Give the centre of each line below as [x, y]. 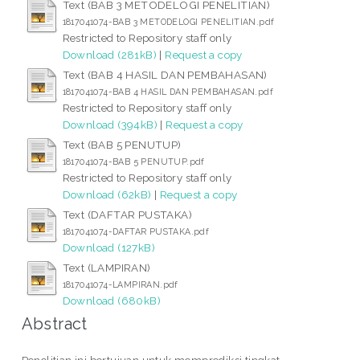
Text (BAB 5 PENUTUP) [122, 144]
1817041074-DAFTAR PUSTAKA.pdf [136, 231]
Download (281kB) [110, 54]
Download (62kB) [107, 194]
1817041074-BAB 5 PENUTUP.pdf [133, 161]
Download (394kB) [110, 124]
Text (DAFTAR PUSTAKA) [127, 214]
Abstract [54, 323]
